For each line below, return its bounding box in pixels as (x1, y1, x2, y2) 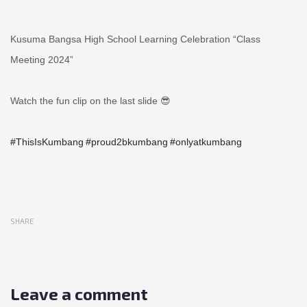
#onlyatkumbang (170, 136, 242, 147)
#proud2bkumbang (86, 136, 168, 147)
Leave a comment (10, 284, 148, 304)
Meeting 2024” (10, 54, 73, 65)
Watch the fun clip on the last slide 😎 (10, 95, 171, 106)
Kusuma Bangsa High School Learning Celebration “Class (10, 34, 260, 45)
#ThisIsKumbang (10, 136, 84, 147)
